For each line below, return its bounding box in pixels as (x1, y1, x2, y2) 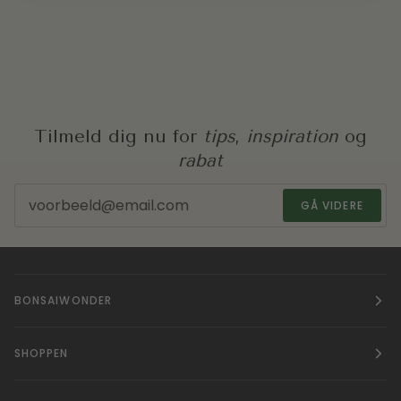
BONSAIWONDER (14, 292, 112, 308)
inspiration (246, 126, 338, 148)
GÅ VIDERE (301, 197, 363, 213)
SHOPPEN (14, 345, 69, 361)
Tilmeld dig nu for (34, 126, 203, 148)
